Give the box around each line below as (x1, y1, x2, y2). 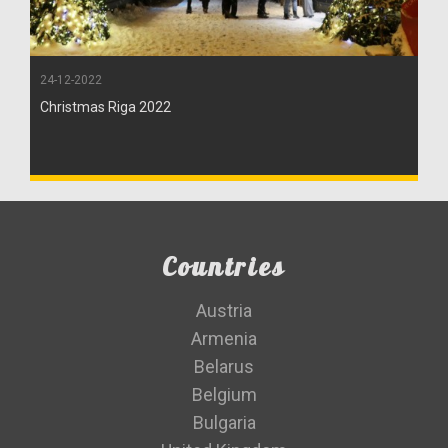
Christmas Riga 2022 (40, 99, 171, 115)
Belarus (194, 356, 254, 377)
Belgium (191, 384, 257, 405)
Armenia (191, 328, 257, 349)
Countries (162, 250, 286, 283)
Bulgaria (192, 412, 256, 433)
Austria (196, 300, 252, 321)
